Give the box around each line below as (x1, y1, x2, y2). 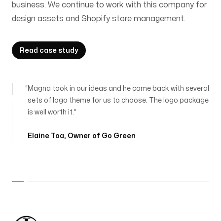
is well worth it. (28, 109, 74, 115)
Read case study (20, 47, 78, 54)
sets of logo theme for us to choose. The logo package (28, 97, 209, 104)
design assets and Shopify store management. (12, 15, 185, 23)
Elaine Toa (28, 133, 64, 139)
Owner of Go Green (68, 133, 136, 139)
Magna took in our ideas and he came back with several (28, 85, 209, 92)
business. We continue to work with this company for (12, 1, 207, 9)
